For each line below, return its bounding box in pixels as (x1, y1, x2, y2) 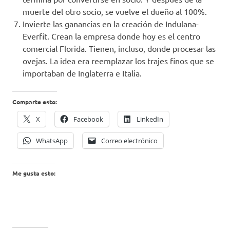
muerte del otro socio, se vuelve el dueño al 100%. (23, 6, 207, 17)
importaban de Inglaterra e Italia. (23, 68, 142, 79)
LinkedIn (137, 114, 163, 124)
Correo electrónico (101, 136, 158, 146)
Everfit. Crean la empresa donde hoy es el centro (23, 31, 200, 42)
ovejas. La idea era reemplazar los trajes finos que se (23, 55, 214, 66)
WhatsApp (36, 136, 68, 146)
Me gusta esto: (12, 169, 55, 178)
